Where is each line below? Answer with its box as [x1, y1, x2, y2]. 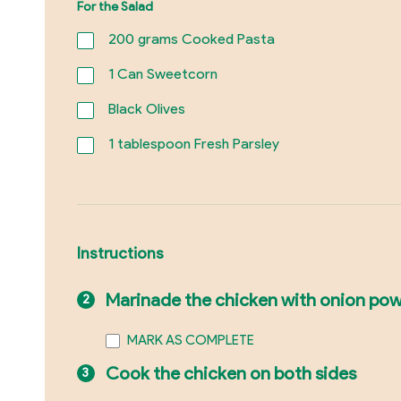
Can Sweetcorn [113, 65, 218, 83]
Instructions [76, 243, 164, 263]
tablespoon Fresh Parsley [113, 135, 279, 153]
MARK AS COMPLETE [126, 332, 254, 349]
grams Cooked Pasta [133, 30, 275, 48]
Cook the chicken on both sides [105, 363, 356, 385]
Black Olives [107, 100, 185, 118]
